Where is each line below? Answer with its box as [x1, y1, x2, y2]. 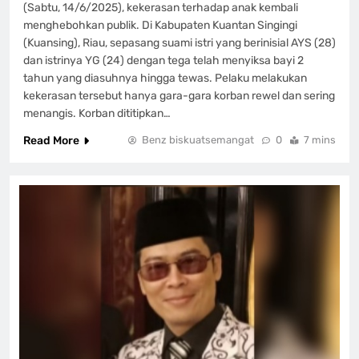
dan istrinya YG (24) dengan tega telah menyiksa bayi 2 [23, 53, 304, 67]
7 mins [304, 133, 336, 146]
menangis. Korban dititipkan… [23, 106, 171, 120]
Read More [23, 133, 79, 147]
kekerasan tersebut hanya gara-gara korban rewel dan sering [23, 88, 335, 103]
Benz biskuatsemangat [142, 133, 254, 146]
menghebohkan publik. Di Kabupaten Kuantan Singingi [23, 18, 297, 32]
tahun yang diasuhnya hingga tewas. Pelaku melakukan [23, 71, 307, 85]
